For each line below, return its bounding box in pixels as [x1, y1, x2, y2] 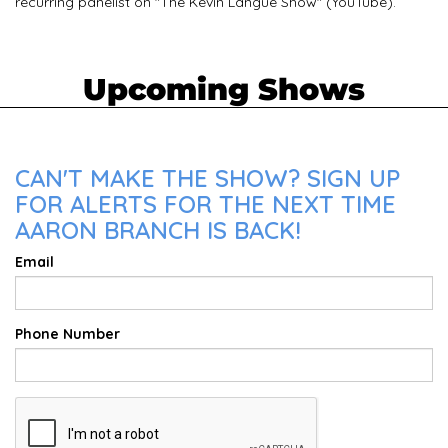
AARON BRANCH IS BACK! [15, 214, 301, 245]
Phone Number [15, 324, 120, 343]
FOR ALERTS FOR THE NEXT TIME [15, 188, 396, 219]
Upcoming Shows [83, 70, 365, 108]
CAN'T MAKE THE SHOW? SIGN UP [15, 162, 400, 193]
